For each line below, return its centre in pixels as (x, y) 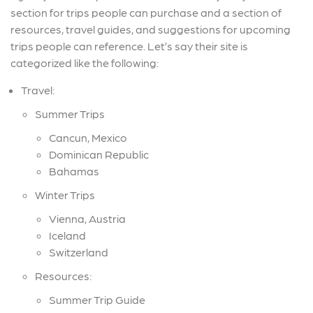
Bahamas (74, 171)
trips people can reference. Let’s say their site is (129, 46)
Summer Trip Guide (97, 299)
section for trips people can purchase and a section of (146, 12)
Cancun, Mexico (88, 137)
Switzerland (79, 252)
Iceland (67, 235)
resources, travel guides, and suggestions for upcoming (151, 29)
